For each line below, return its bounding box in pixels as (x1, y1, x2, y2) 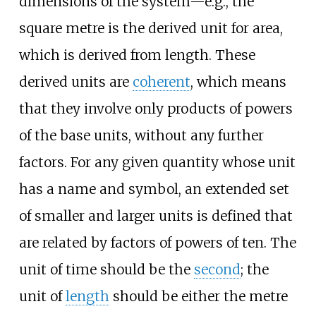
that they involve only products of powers (18, 99, 293, 117)
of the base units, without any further (18, 126, 264, 144)
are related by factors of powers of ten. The (18, 233, 296, 251)
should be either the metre (109, 287, 288, 305)
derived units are (18, 73, 133, 90)
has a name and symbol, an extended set (18, 180, 289, 197)
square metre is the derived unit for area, (18, 19, 283, 37)
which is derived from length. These (18, 46, 255, 63)
